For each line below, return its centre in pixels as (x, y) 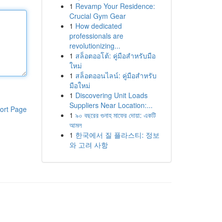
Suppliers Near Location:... (111, 105)
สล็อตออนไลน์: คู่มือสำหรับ (116, 75)
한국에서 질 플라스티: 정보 (117, 135)
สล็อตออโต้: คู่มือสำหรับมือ (115, 55)
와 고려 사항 (88, 145)
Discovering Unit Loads (111, 95)
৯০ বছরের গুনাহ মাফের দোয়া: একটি (115, 115)
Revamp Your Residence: (115, 6)
